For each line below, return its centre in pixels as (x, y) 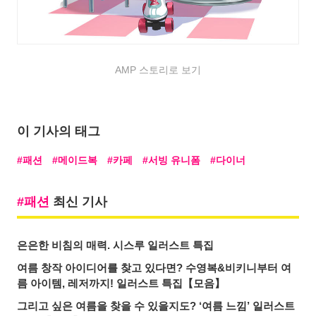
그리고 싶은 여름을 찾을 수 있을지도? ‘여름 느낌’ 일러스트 (156, 306)
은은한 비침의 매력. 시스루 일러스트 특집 (115, 245)
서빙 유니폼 (174, 160)
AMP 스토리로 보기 (158, 70)
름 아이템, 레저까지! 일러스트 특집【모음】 (121, 284)
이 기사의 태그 (59, 132)
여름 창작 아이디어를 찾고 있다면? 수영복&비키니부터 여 (154, 268)
